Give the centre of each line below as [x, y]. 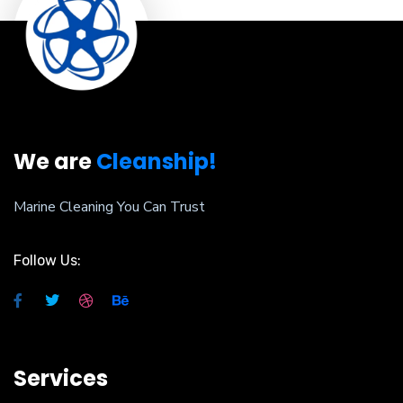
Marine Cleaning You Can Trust [109, 207]
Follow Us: [47, 260]
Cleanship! [157, 161]
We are [55, 161]
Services [61, 378]
